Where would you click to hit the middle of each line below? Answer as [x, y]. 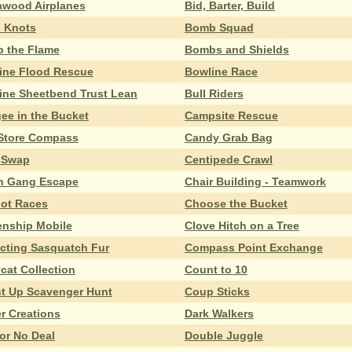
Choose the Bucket [236, 203]
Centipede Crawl [228, 159]
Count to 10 [216, 269]
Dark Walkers [219, 313]
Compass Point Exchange [253, 247]
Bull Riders [214, 93]
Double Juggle [224, 335]
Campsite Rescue [231, 115]
